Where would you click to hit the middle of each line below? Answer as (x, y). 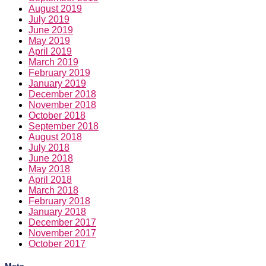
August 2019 (55, 9)
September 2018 (64, 126)
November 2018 (62, 105)
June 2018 (51, 159)
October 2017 (57, 244)
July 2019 (49, 20)
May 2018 (49, 169)
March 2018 (53, 191)
